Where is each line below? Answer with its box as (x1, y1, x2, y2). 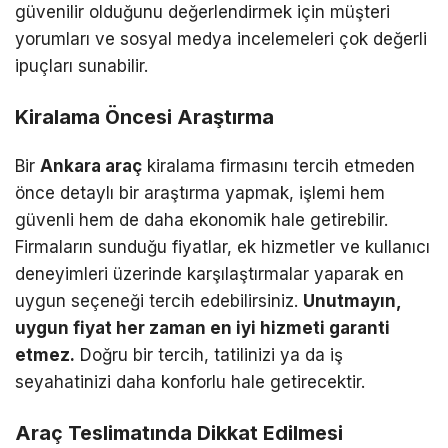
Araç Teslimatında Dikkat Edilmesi (15, 421, 343, 446)
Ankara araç (40, 156, 142, 177)
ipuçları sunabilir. (15, 56, 148, 77)
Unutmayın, (303, 291, 401, 312)
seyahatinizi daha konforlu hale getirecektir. (15, 372, 365, 393)
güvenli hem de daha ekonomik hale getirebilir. (15, 210, 388, 231)
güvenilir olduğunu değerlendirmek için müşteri (15, 2, 390, 23)
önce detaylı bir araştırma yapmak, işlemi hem (15, 183, 385, 204)
